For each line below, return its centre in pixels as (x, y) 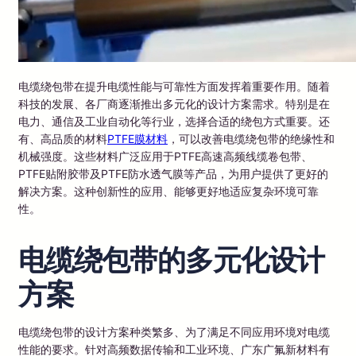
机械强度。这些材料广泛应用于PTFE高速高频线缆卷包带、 (165, 156)
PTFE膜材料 (137, 138)
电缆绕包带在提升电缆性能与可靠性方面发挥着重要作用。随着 (174, 86)
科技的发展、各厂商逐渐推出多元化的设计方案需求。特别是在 (174, 103)
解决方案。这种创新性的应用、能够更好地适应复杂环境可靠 (168, 191)
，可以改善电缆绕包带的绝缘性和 (251, 138)
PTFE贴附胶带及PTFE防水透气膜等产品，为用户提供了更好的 (173, 173)
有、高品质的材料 (63, 138)
